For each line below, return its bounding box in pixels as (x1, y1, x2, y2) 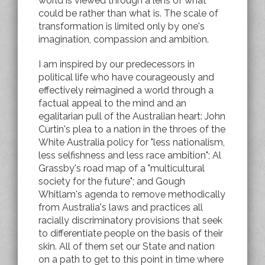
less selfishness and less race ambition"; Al (38, 149, 221, 161)
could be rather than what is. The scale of (38, 7, 218, 19)
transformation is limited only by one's (38, 20, 205, 32)
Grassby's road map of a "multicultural (38, 162, 205, 174)
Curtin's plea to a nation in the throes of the (38, 123, 225, 135)
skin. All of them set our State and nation (38, 240, 215, 252)
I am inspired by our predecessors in (38, 58, 195, 70)
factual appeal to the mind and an (38, 97, 186, 109)
